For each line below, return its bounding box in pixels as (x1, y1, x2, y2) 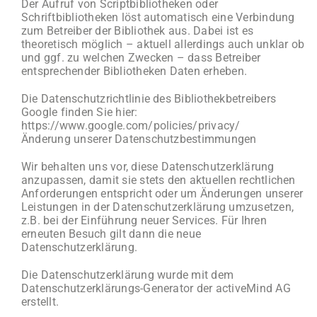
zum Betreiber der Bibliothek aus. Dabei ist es (21, 24, 254, 38)
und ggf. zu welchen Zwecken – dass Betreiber (21, 51, 261, 64)
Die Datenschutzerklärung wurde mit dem (21, 268, 234, 282)
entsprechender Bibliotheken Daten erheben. (21, 64, 248, 78)
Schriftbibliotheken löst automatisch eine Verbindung (21, 11, 295, 24)
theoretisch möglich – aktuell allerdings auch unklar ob (21, 38, 305, 51)
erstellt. (21, 295, 59, 309)
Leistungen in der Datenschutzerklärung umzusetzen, (21, 200, 294, 214)
